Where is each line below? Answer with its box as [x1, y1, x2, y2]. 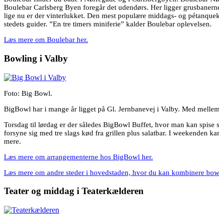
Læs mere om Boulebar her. [4, 36, 88, 44]
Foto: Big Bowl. [4, 89, 52, 97]
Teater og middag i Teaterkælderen [4, 186, 144, 197]
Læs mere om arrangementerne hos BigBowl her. [4, 153, 153, 161]
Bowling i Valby [4, 53, 68, 64]
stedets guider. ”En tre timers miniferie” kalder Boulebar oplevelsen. [4, 20, 212, 28]
